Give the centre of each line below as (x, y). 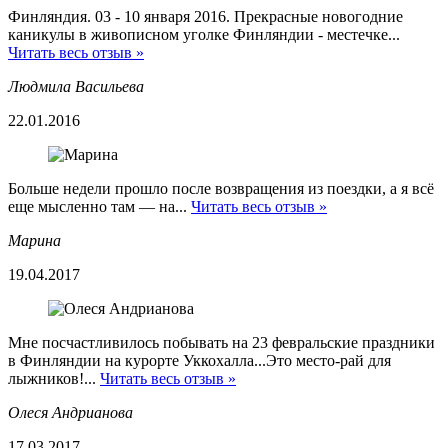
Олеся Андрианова (70, 412)
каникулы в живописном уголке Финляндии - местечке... (204, 34)
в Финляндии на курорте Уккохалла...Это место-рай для (199, 360)
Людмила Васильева (76, 86)
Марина (34, 240)
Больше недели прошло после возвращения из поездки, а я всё (221, 188)
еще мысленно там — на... (99, 206)
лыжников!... (54, 378)
